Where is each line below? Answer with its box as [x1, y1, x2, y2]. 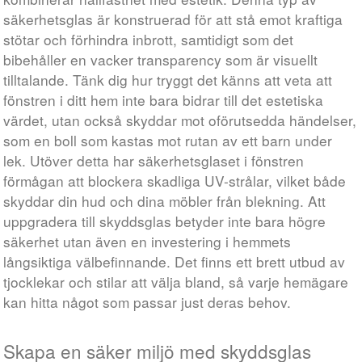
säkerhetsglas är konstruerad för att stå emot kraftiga [3, 9, 343, 29]
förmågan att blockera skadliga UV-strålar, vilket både [3, 170, 347, 191]
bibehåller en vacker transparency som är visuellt [3, 49, 318, 69]
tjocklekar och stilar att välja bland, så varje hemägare [3, 271, 349, 292]
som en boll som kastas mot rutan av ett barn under [3, 130, 333, 150]
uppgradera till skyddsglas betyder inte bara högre [3, 211, 326, 231]
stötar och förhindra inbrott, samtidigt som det [3, 29, 294, 49]
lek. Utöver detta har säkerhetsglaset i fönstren [3, 150, 305, 170]
